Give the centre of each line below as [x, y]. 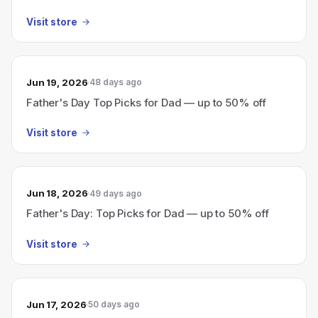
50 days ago [114, 304]
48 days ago [116, 82]
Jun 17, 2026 [56, 304]
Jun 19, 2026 [57, 82]
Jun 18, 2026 [57, 193]
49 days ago [116, 193]
